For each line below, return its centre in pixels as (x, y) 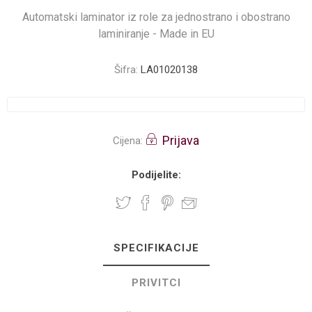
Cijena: (128, 140)
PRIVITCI (156, 283)
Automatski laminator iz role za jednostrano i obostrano (156, 17)
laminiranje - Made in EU (156, 34)
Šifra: (126, 70)
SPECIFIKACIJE (156, 248)
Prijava (181, 140)
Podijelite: (156, 175)
